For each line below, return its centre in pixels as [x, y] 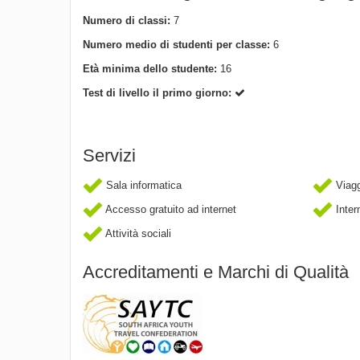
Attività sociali [137, 233]
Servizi [109, 155]
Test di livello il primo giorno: [159, 92]
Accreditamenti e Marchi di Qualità [216, 272]
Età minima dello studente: [151, 68]
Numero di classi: [128, 20]
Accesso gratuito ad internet [170, 209]
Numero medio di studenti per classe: [178, 44]
